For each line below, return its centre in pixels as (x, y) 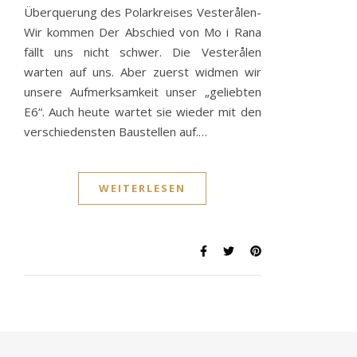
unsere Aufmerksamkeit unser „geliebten (143, 92)
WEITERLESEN (143, 188)
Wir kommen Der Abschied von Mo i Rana (143, 32)
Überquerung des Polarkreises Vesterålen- (143, 12)
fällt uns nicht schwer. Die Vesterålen (143, 52)
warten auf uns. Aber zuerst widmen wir (143, 72)
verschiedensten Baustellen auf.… (116, 132)
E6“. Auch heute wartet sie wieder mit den (143, 112)
